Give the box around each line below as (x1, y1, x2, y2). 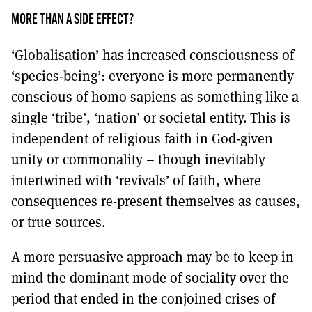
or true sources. (11, 212, 105, 231)
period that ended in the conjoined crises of (11, 288, 275, 308)
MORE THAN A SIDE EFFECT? (11, 13, 134, 27)
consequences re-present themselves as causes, (11, 191, 300, 210)
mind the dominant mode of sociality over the (11, 267, 289, 287)
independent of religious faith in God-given (11, 128, 273, 148)
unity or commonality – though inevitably (11, 149, 265, 169)
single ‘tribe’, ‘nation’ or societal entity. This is (11, 107, 290, 127)
